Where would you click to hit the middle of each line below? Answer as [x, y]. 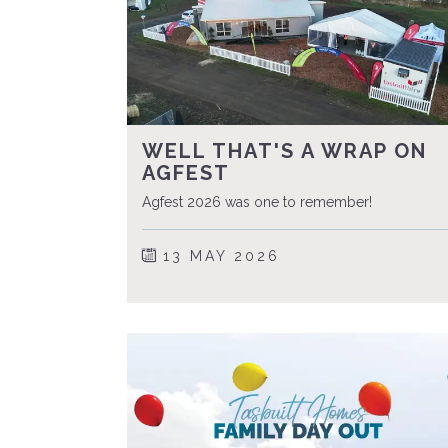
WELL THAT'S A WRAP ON [284, 150]
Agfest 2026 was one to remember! [256, 201]
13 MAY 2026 [217, 255]
